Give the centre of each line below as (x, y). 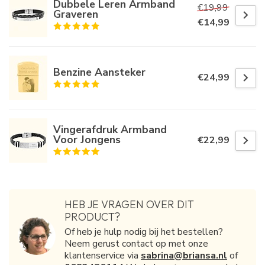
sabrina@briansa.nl (184, 256)
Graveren (76, 14)
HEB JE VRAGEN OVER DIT (129, 205)
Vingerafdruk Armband (110, 130)
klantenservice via (103, 256)
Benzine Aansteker (99, 72)
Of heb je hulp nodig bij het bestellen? (144, 232)
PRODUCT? (92, 217)
